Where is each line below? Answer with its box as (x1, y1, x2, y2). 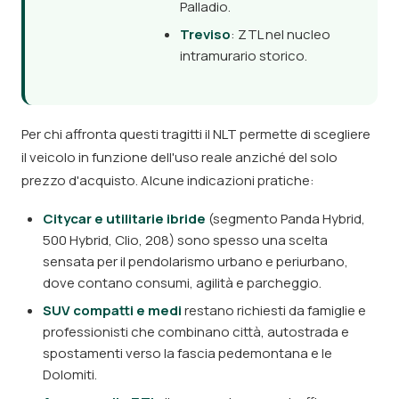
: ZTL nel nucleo (231, 25, 331, 44)
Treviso (180, 25, 232, 44)
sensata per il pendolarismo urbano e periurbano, (43, 252, 348, 271)
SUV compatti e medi (43, 301, 182, 320)
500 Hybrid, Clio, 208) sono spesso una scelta (43, 231, 328, 249)
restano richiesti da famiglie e (182, 301, 366, 320)
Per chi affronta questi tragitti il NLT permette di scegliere (21, 125, 370, 143)
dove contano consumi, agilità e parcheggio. (43, 273, 322, 292)
